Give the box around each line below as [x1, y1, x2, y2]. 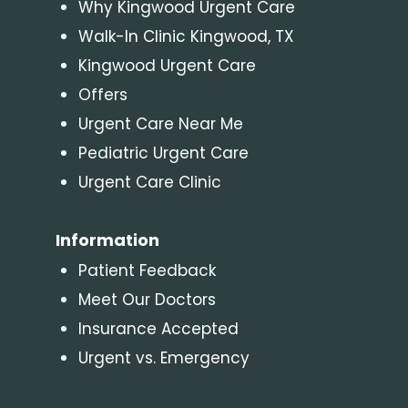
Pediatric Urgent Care [77, 141, 249, 164]
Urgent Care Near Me [77, 112, 243, 135]
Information [55, 228, 159, 251]
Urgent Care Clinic [77, 170, 221, 193]
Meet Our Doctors [77, 288, 216, 311]
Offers [77, 83, 127, 106]
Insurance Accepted [77, 317, 239, 340]
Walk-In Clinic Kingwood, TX [77, 25, 294, 47]
